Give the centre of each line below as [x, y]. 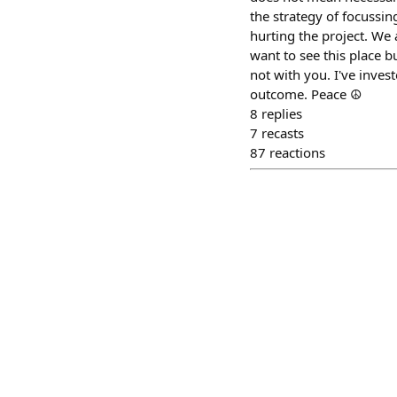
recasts [283, 132]
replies [282, 113]
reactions [297, 152]
